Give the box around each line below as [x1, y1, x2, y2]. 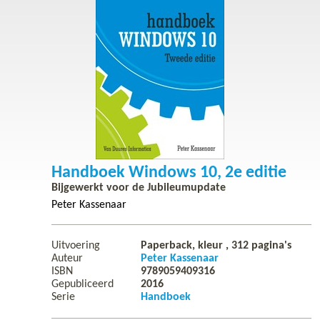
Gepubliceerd [51, 278, 114, 290]
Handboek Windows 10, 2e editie [51, 164, 286, 181]
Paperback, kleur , [141, 239, 231, 251]
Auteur [51, 252, 83, 264]
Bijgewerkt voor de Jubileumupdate [51, 181, 226, 194]
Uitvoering [51, 239, 100, 251]
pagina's [249, 239, 291, 251]
